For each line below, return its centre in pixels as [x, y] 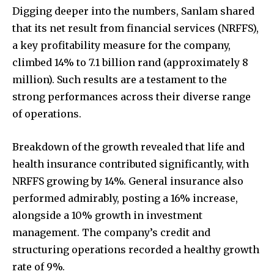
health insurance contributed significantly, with [131, 164]
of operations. [47, 114]
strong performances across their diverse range [131, 97]
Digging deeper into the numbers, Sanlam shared [133, 11]
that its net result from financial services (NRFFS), [135, 28]
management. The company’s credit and [111, 233]
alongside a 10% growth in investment [107, 216]
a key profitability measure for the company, [121, 46]
